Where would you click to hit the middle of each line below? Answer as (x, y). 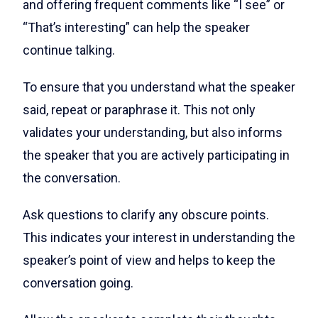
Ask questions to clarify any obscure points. (146, 214)
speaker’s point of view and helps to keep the (149, 260)
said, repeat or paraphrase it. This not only (139, 109)
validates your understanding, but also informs (153, 132)
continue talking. (69, 50)
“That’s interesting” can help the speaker (136, 27)
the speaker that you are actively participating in (156, 155)
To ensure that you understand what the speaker (159, 87)
